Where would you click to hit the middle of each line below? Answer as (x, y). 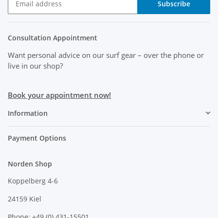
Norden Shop (30, 163)
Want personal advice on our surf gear (73, 55)
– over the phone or (171, 55)
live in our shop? (35, 65)
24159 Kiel (25, 199)
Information (28, 113)
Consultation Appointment (53, 37)
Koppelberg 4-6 (33, 181)
